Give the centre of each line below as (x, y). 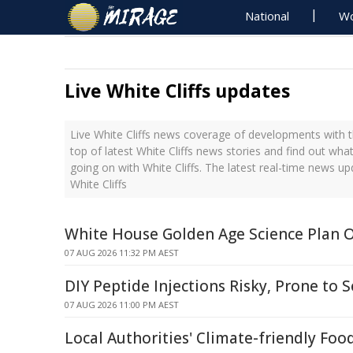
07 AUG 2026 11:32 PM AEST (122, 253)
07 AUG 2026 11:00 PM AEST (122, 305)
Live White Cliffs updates (177, 91)
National (268, 16)
